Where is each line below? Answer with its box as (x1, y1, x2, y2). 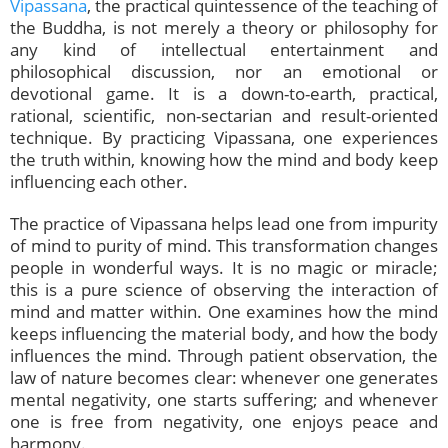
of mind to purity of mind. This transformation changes (10, 234, 438, 258)
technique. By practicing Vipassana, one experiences (10, 126, 438, 150)
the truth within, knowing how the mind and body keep (10, 148, 438, 172)
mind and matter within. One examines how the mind (10, 300, 438, 324)
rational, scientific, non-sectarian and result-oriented (10, 104, 438, 128)
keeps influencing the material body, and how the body (10, 322, 438, 346)
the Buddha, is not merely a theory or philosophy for (10, 16, 438, 40)
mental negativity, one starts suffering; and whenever (10, 388, 438, 412)
